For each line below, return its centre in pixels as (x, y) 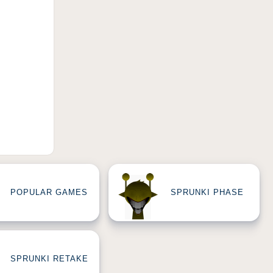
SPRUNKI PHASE (207, 193)
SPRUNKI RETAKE (49, 259)
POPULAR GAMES (49, 193)
